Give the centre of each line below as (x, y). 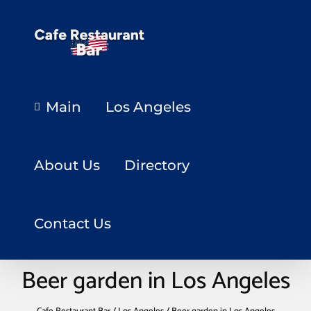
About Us (67, 165)
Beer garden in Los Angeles (155, 281)
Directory (157, 165)
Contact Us (73, 224)
